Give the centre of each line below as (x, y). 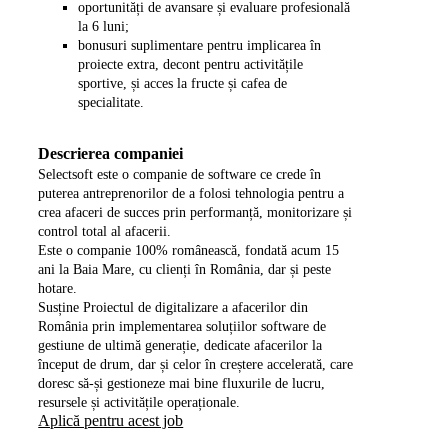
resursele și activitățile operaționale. (139, 402)
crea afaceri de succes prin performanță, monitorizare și (195, 212)
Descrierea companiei (111, 153)
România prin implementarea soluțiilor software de (182, 326)
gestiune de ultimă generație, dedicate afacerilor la (180, 345)
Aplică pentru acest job (111, 420)
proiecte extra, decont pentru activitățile (191, 64)
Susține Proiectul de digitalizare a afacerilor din (173, 307)
